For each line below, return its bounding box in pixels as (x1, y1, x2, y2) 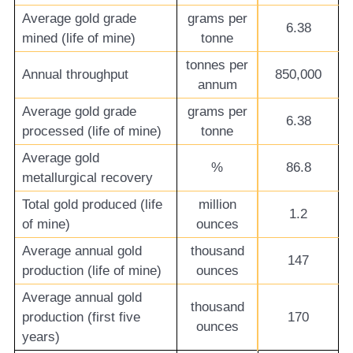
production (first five (21, 310, 140, 325)
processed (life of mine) (21, 124, 162, 139)
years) (21, 329, 60, 345)
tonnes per (186, 58, 248, 73)
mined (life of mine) (21, 31, 136, 46)
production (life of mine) (21, 263, 162, 279)
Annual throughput (21, 67, 128, 83)
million (198, 197, 236, 213)
